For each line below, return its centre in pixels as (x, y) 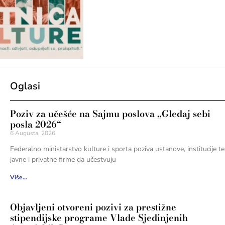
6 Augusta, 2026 (32, 133)
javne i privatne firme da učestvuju (63, 159)
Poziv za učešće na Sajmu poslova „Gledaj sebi (110, 114)
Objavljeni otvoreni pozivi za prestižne (93, 207)
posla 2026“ (35, 124)
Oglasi (25, 86)
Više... (18, 177)
